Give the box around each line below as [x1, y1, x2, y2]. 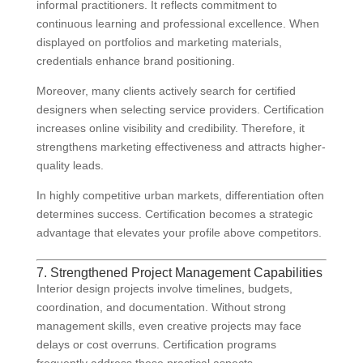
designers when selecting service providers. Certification [36, 103, 324, 117]
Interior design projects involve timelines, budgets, [36, 282, 293, 296]
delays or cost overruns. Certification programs [36, 338, 276, 352]
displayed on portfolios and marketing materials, [36, 36, 282, 49]
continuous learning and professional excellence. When [36, 17, 319, 31]
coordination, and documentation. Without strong [36, 301, 286, 314]
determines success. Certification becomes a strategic [36, 207, 313, 221]
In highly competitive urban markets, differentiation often [36, 189, 324, 203]
